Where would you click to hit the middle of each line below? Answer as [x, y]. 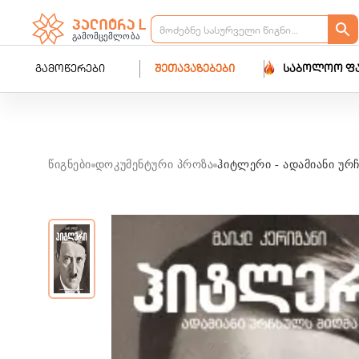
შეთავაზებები [194, 70]
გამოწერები [71, 70]
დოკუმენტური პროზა [154, 165]
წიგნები [70, 165]
